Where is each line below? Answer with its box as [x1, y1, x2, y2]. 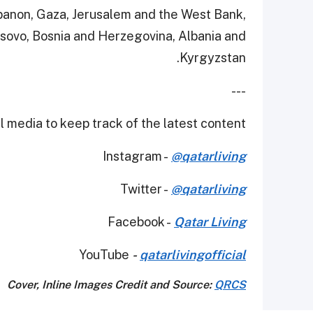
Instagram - [103, 149, 171, 164]
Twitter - [120, 182, 171, 197]
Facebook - [108, 214, 174, 230]
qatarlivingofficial [140, 247, 246, 263]
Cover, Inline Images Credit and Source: [7, 278, 214, 292]
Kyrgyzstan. [180, 50, 246, 66]
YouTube [79, 247, 132, 263]
